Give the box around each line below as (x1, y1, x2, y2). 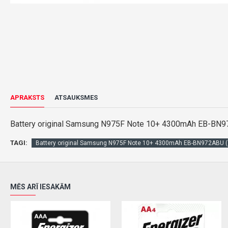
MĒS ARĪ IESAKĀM (10, 183, 71, 191)
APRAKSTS (10, 94, 44, 101)
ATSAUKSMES (54, 94, 98, 101)
